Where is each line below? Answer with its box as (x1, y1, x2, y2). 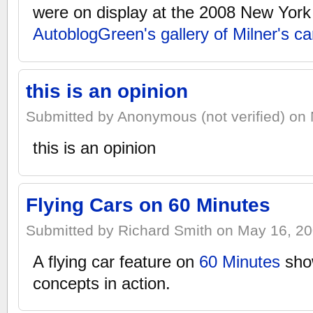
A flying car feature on (33, 252, 200, 271)
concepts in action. (33, 273, 171, 293)
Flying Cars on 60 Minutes (26, 193, 270, 216)
